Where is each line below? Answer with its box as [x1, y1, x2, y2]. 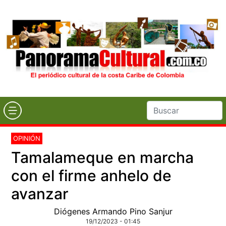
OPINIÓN [13, 134, 41, 142]
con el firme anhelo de [11, 166, 172, 185]
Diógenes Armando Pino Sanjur [53, 206, 173, 216]
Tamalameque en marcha [11, 148, 194, 166]
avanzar [11, 184, 69, 203]
